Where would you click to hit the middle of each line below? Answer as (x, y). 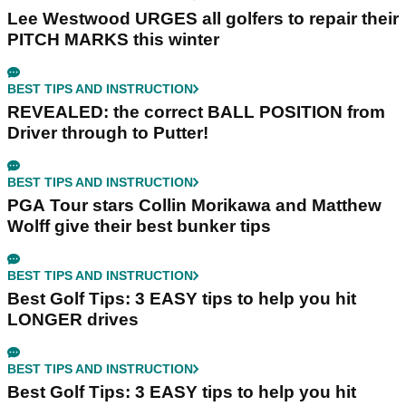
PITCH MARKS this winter (113, 40)
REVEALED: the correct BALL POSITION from (196, 112)
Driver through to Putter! (108, 133)
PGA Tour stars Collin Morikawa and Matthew (194, 206)
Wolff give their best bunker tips (139, 227)
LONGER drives (73, 320)
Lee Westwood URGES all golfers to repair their (203, 19)
